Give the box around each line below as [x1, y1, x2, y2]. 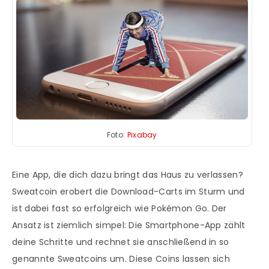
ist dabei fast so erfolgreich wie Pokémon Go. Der [12, 202, 227, 214]
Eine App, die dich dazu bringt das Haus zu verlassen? [12, 168, 243, 181]
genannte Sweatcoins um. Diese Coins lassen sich [12, 252, 231, 265]
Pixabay [127, 129, 157, 140]
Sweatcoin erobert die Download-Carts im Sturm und [12, 185, 245, 198]
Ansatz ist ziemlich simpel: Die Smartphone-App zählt [12, 219, 246, 231]
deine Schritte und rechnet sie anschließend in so [12, 235, 229, 248]
